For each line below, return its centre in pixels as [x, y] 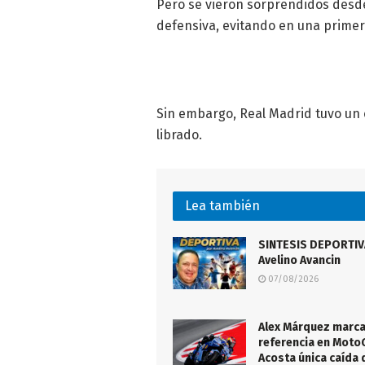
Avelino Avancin [299, 260]
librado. [179, 134]
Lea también [222, 205]
